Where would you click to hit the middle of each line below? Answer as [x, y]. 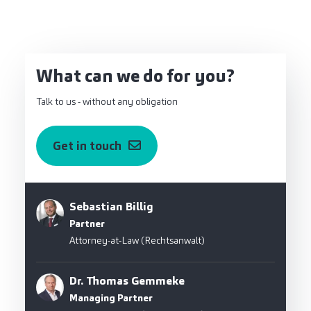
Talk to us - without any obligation [107, 102]
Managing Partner [111, 298]
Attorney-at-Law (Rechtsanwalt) [137, 241]
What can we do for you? [135, 76]
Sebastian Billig [111, 207]
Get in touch [87, 146]
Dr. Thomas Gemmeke [127, 281]
